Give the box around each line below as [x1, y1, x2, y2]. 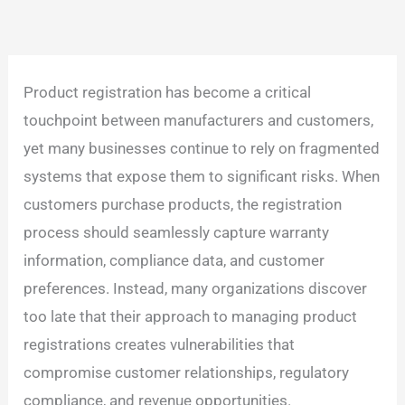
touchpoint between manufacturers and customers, [24, 110, 374, 129]
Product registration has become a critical [24, 82, 312, 101]
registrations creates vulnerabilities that [24, 334, 296, 353]
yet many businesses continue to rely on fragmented [24, 138, 381, 157]
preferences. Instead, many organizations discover [24, 278, 368, 297]
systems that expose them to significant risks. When [24, 166, 381, 185]
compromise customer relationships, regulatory [24, 363, 350, 381]
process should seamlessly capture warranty [24, 222, 330, 241]
